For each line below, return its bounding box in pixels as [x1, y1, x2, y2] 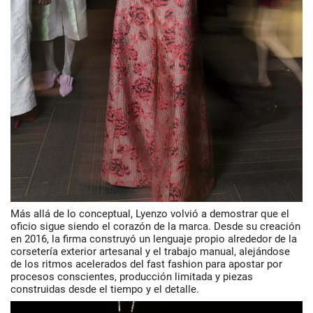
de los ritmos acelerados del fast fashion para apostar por [10, 257, 282, 270]
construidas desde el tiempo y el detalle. [10, 282, 199, 296]
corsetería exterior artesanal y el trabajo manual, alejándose [10, 245, 290, 258]
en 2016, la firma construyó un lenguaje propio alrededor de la [10, 232, 297, 245]
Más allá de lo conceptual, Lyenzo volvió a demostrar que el [10, 207, 289, 220]
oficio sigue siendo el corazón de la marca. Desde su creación [10, 219, 300, 233]
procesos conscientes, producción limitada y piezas [10, 270, 253, 283]
